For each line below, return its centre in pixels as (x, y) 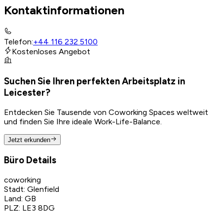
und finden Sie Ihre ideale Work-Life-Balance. (83, 121)
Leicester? (27, 93)
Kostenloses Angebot (51, 52)
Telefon (18, 42)
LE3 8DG (38, 208)
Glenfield (43, 189)
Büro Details (30, 160)
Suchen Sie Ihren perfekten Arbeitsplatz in (94, 81)
